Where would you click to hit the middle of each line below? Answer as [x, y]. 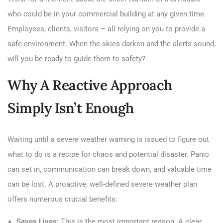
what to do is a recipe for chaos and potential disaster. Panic [108, 154]
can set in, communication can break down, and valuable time [110, 169]
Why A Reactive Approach [90, 85]
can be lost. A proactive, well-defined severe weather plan [102, 184]
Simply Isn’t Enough [71, 108]
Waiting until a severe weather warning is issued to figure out [108, 139]
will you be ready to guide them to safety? [76, 58]
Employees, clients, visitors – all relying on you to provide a [106, 29]
